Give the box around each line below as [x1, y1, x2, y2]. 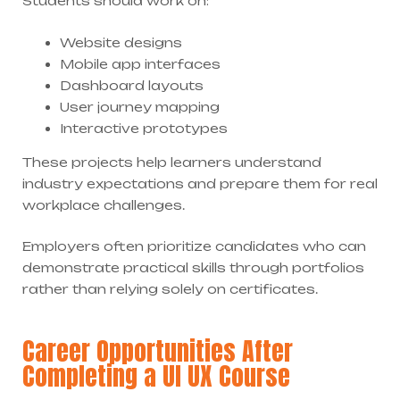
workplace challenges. [22, 196, 185, 212]
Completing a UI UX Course [22, 356, 290, 395]
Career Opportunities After [22, 331, 293, 370]
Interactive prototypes [60, 120, 228, 136]
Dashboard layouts [60, 77, 204, 93]
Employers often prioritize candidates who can [22, 238, 366, 254]
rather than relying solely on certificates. [22, 281, 318, 297]
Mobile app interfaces [60, 55, 221, 71]
